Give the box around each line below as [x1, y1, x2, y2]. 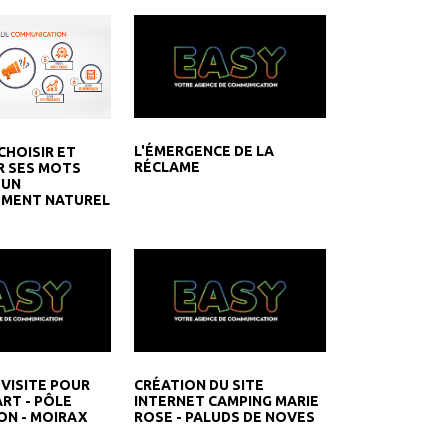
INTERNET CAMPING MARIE [134, 393, 320, 410]
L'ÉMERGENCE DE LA [134, 143, 275, 160]
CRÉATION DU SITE [134, 377, 265, 394]
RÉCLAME [134, 159, 201, 176]
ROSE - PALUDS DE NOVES [134, 409, 316, 426]
